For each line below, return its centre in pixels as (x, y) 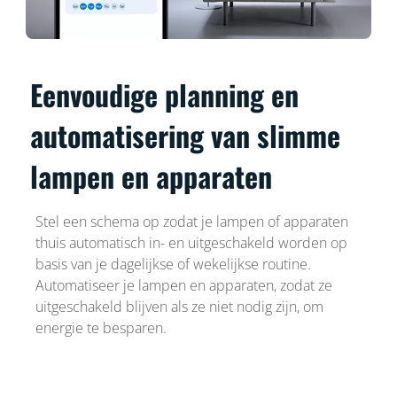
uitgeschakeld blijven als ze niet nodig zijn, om (179, 306)
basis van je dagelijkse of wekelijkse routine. (173, 264)
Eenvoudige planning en (165, 94)
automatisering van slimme (186, 135)
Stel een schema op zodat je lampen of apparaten (191, 221)
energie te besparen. (101, 327)
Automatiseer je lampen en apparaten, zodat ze (183, 285)
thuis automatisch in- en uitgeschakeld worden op (191, 242)
